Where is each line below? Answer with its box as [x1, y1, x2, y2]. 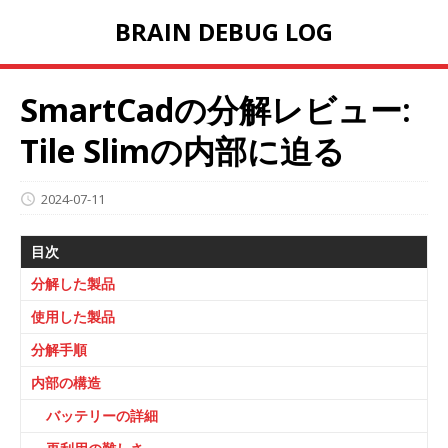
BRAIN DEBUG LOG [115, 15, 333, 49]
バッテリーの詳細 [46, 405, 158, 425]
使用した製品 [31, 306, 115, 326]
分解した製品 [31, 273, 115, 293]
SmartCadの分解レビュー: [20, 88, 411, 132]
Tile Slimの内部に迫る [20, 129, 345, 173]
